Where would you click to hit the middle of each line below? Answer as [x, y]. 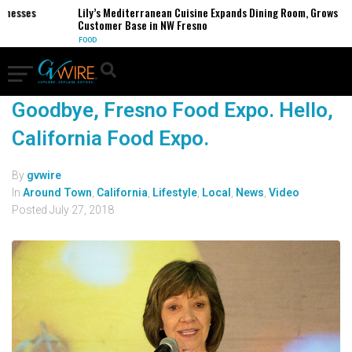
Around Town [57, 192]
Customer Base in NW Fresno [135, 25]
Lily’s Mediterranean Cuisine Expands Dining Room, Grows [200, 12]
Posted [31, 210]
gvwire [44, 175]
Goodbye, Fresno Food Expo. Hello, [172, 110]
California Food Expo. [110, 138]
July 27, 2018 [82, 210]
